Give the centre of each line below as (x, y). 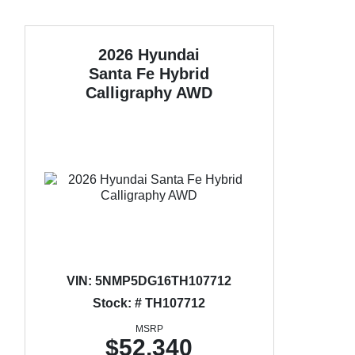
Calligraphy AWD (149, 93)
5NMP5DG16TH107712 (162, 281)
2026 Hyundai (149, 55)
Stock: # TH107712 (149, 303)
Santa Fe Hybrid (149, 74)
